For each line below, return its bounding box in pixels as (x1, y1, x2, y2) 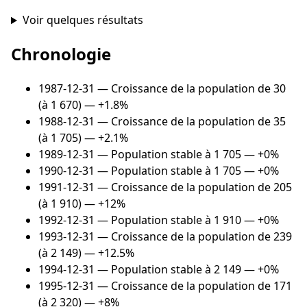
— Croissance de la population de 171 (95, 278, 292, 294)
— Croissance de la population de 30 (95, 81, 286, 97)
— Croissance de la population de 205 (95, 180, 292, 195)
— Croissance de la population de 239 (95, 229, 292, 245)
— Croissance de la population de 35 (95, 114, 286, 130)
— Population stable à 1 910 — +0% (95, 212, 279, 228)
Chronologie (11, 42, 111, 66)
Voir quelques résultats (22, 12, 143, 28)
